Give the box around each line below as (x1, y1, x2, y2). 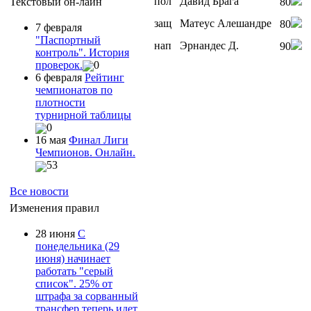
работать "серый (35, 264, 113, 277)
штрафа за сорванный (35, 289, 138, 302)
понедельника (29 (35, 239, 119, 252)
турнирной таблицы (35, 108, 131, 121)
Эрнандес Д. (180, 39, 239, 51)
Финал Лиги (69, 134, 128, 146)
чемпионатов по (35, 83, 112, 96)
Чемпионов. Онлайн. (35, 146, 135, 159)
